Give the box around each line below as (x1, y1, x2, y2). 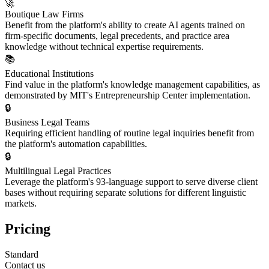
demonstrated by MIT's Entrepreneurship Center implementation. (5, 90, 250, 101)
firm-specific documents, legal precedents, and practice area (5, 31, 229, 41)
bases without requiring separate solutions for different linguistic (5, 187, 246, 198)
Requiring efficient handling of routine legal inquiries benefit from (5, 128, 254, 139)
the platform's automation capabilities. (5, 139, 147, 150)
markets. (5, 198, 37, 209)
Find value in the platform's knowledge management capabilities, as (5, 79, 260, 90)
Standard (5, 249, 38, 260)
